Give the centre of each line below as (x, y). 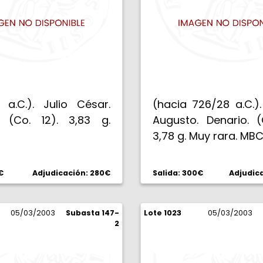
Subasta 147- (92, 213)
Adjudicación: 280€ (71, 173)
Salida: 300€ (178, 173)
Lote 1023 (163, 213)
